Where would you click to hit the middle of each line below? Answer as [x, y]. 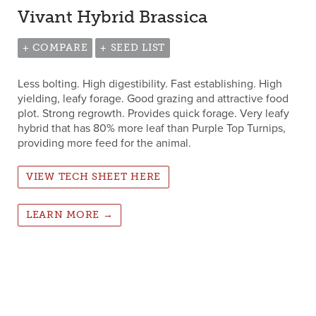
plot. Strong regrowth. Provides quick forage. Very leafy [153, 113]
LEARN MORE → [70, 214]
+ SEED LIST [133, 47]
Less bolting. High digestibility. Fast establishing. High [150, 84]
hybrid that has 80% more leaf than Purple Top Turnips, [152, 128]
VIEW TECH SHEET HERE [93, 176]
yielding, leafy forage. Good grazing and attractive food [153, 98]
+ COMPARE [55, 47]
